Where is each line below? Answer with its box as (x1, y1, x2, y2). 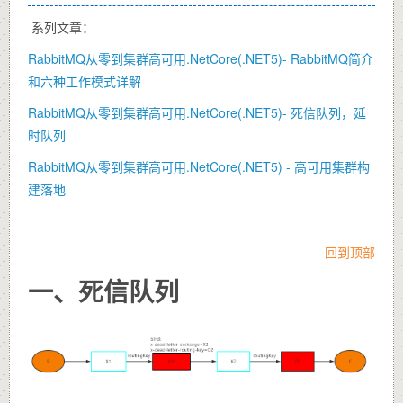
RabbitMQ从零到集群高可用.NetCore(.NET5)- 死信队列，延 (28, 103, 366, 121)
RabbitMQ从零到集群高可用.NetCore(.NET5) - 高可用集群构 (28, 157, 370, 175)
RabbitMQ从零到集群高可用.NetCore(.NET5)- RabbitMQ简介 (28, 49, 373, 67)
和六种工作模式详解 (28, 72, 141, 90)
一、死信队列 (28, 273, 179, 309)
